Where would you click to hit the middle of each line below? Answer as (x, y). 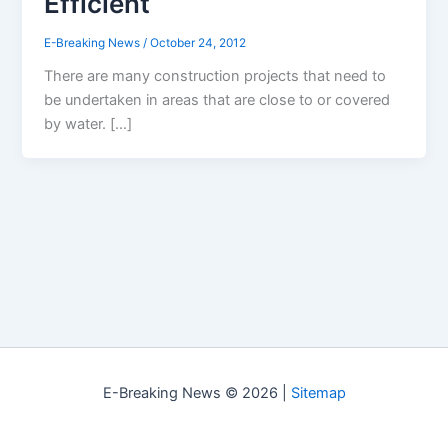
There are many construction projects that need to (215, 76)
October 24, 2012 (198, 43)
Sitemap (318, 393)
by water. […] (88, 124)
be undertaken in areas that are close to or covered (217, 100)
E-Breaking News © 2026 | (196, 393)
